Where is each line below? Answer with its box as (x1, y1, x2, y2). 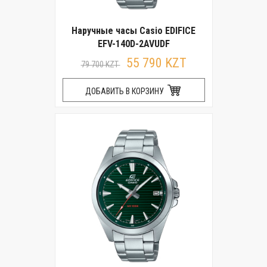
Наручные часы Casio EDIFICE (72, 25, 195, 36)
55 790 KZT (126, 55, 187, 70)
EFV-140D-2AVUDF (97, 38, 170, 49)
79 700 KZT (80, 60, 120, 69)
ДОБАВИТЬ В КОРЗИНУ (85, 86, 166, 96)
